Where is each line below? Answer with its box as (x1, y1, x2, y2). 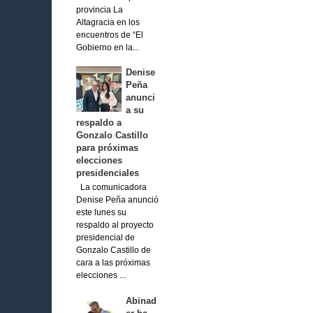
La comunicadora (75, 183, 147, 192)
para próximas (75, 142, 138, 153)
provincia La (75, 5, 123, 14)
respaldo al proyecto (75, 221, 154, 230)
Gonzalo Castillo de (75, 246, 151, 255)
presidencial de (75, 233, 135, 242)
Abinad (126, 295, 156, 306)
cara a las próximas (75, 259, 150, 268)
